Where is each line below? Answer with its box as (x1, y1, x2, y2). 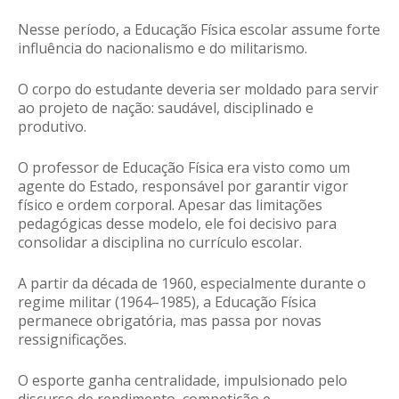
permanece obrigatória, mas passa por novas (18, 311, 322, 331)
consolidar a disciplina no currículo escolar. (18, 232, 302, 253)
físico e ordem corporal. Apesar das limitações (18, 195, 322, 216)
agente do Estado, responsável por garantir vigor (18, 176, 348, 197)
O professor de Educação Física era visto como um (18, 158, 350, 178)
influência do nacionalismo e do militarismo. (18, 38, 311, 59)
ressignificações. (18, 330, 130, 350)
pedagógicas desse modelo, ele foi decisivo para (18, 214, 337, 234)
